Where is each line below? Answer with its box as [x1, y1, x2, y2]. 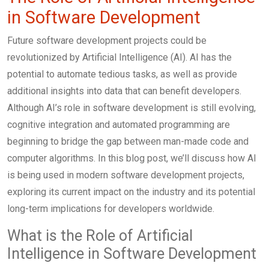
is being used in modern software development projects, [7, 169, 244, 181]
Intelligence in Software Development [7, 245, 256, 263]
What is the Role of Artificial [7, 227, 193, 245]
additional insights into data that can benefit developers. [7, 85, 241, 97]
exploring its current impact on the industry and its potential [7, 186, 255, 198]
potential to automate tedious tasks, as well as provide [7, 68, 237, 80]
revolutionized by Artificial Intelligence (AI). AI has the [7, 52, 232, 64]
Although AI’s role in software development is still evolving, [7, 102, 256, 114]
